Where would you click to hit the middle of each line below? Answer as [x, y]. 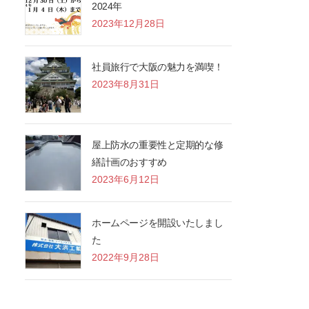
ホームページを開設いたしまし [158, 223]
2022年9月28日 [126, 258]
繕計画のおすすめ [129, 162]
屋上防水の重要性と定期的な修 [158, 145]
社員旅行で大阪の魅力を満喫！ [158, 67]
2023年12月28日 [129, 24]
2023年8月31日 [126, 84]
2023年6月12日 [126, 180]
